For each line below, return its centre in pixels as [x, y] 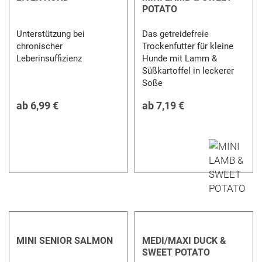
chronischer [40, 46]
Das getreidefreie [175, 34]
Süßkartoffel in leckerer [188, 70]
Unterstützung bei [51, 34]
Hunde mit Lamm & [179, 58]
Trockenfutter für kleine [187, 46]
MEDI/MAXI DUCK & [184, 240]
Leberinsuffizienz [49, 58]
